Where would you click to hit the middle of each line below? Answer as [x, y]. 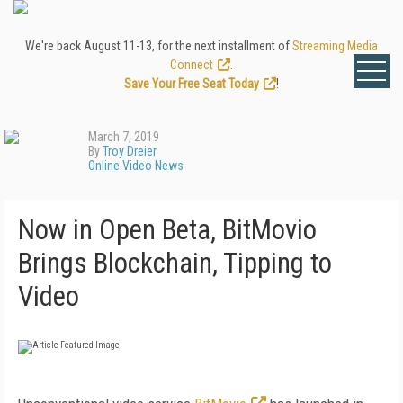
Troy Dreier [130, 151]
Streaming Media [335, 46]
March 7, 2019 [124, 137]
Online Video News [136, 166]
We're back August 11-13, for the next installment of [159, 46]
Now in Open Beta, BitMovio [167, 230]
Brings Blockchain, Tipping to [175, 263]
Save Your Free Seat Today [192, 84]
